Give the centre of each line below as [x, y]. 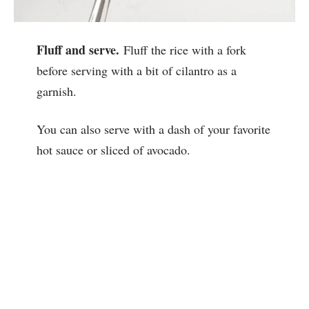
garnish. [58, 91]
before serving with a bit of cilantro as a [136, 70]
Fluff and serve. [78, 49]
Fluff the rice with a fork [182, 49]
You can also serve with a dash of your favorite [153, 129]
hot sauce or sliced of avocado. [113, 149]
